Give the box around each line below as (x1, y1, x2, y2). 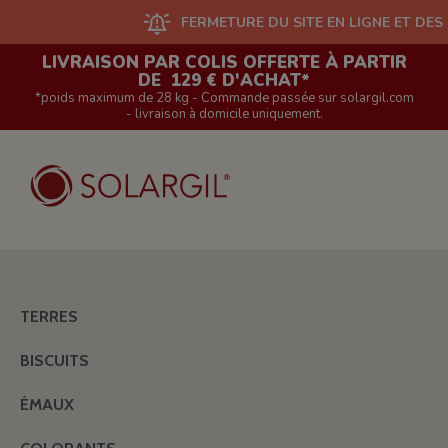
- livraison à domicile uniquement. (125, 105, 323, 123)
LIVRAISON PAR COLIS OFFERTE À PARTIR (41, 51, 407, 74)
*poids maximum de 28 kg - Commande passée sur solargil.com (34, 89, 414, 107)
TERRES (20, 307, 78, 326)
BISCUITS (20, 351, 89, 370)
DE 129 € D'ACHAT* (138, 69, 310, 92)
